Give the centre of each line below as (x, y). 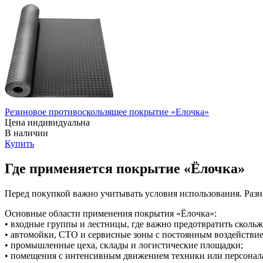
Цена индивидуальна (47, 123)
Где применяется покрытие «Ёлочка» (125, 169)
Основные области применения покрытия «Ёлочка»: (111, 214)
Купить (19, 144)
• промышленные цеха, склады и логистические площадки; (124, 245)
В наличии (26, 133)
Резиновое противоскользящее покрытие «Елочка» (107, 112)
